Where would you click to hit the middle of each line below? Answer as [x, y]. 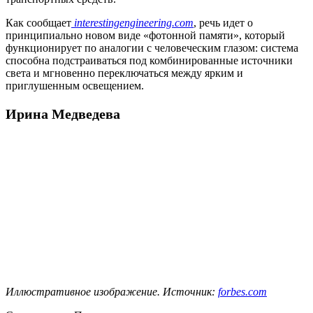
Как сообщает [38, 22]
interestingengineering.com [132, 22]
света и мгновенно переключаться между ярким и [124, 73]
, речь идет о [223, 22]
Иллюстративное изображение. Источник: [112, 291]
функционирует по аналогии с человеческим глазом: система [152, 48]
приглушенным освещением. [75, 85]
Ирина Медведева [63, 114]
